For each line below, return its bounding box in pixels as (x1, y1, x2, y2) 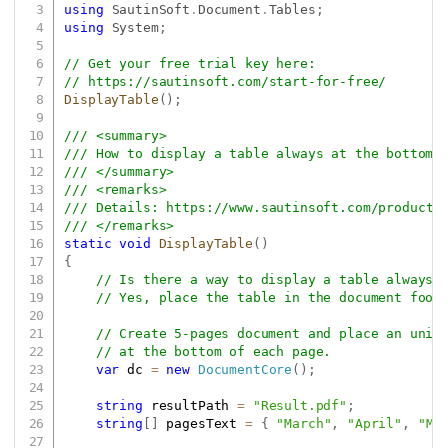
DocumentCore (197, 362, 293, 378)
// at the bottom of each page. (95, 344, 332, 360)
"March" (276, 416, 332, 432)
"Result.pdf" (252, 398, 348, 414)
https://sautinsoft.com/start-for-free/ (87, 74, 387, 90)
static (64, 236, 112, 252)
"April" (347, 416, 403, 432)
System (111, 20, 159, 36)
